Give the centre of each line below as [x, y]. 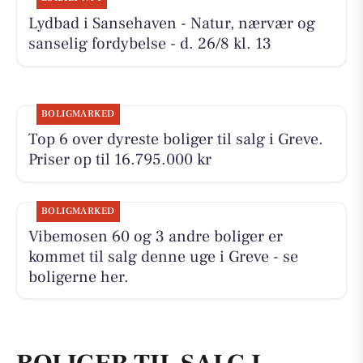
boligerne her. [78, 277]
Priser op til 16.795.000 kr [120, 160]
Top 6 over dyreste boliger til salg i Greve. [175, 140]
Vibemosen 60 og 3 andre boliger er [155, 236]
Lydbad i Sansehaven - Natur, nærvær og [171, 24]
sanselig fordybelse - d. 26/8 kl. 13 [149, 44]
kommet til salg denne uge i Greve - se [163, 256]
